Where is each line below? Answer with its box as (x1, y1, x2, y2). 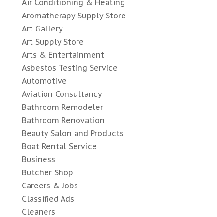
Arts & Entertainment (21, 50, 104, 60)
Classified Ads (21, 194, 74, 204)
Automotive (21, 76, 67, 86)
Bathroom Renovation (21, 115, 105, 125)
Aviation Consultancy (21, 89, 102, 99)
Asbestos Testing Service (21, 63, 118, 73)
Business (21, 155, 55, 165)
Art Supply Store (21, 37, 84, 47)
